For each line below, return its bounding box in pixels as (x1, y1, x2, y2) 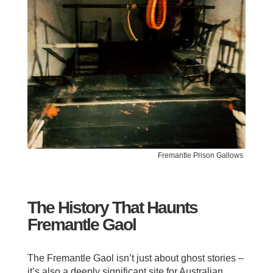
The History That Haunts (27, 198, 197, 218)
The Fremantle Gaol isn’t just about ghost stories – (27, 253, 244, 264)
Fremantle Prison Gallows (158, 151, 244, 160)
